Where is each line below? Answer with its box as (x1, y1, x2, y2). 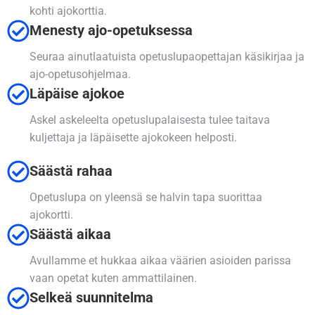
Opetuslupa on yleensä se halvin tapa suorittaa (30, 191, 262, 205)
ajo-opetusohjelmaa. (30, 67, 131, 82)
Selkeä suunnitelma (30, 289, 153, 307)
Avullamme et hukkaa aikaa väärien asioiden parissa (30, 254, 291, 268)
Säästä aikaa (30, 226, 111, 243)
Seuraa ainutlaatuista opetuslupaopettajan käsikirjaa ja (30, 50, 304, 64)
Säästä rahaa (30, 162, 112, 180)
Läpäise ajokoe (30, 85, 124, 103)
